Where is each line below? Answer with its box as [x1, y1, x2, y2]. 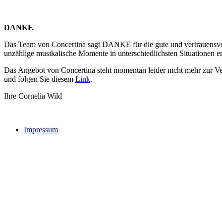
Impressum [24, 125, 58, 134]
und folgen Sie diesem [4, 75, 75, 83]
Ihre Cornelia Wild [4, 92, 62, 100]
